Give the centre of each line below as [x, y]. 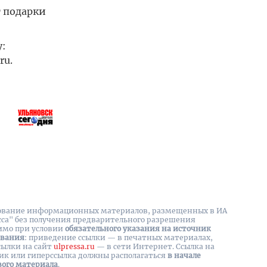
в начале [184, 255]
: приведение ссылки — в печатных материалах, [119, 237]
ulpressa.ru [74, 246]
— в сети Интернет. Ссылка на [155, 246]
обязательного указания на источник [138, 229]
